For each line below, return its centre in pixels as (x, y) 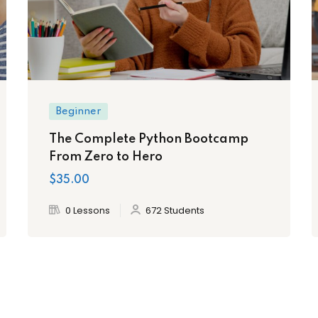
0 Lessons (88, 210)
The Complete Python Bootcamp (149, 139)
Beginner (78, 111)
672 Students (175, 210)
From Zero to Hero (106, 157)
